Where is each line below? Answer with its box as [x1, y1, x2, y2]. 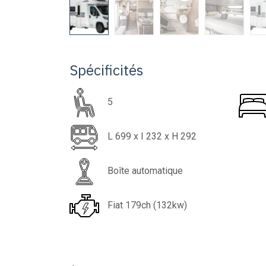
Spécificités [69, 61, 143, 80]
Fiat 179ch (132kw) [107, 199, 187, 211]
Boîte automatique [107, 165, 183, 177]
